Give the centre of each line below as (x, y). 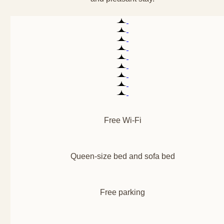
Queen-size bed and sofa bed (122, 156)
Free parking (122, 192)
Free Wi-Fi (122, 120)
